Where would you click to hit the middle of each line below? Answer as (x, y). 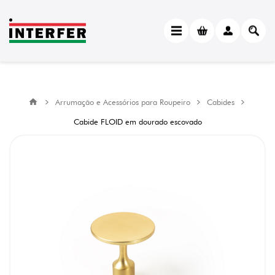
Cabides (221, 102)
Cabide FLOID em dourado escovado (137, 122)
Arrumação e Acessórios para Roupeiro (123, 102)
